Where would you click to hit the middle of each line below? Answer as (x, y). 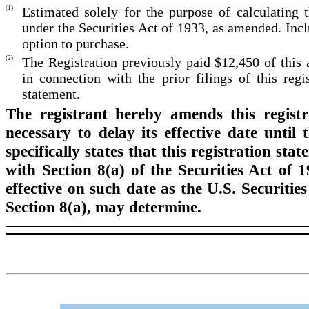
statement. (51, 94)
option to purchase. (76, 43)
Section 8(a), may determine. (103, 207)
